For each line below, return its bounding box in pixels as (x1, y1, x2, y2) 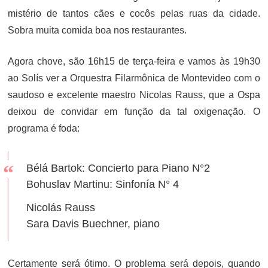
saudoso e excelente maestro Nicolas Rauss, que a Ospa (8, 90, 260, 100)
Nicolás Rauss (26, 202, 96, 214)
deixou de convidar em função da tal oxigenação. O (8, 106, 260, 117)
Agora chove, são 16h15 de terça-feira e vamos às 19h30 (8, 56, 260, 66)
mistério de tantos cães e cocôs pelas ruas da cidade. (8, 8, 260, 19)
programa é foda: (8, 123, 80, 133)
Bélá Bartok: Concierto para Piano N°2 (26, 162, 211, 174)
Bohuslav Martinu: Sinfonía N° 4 (26, 178, 179, 190)
